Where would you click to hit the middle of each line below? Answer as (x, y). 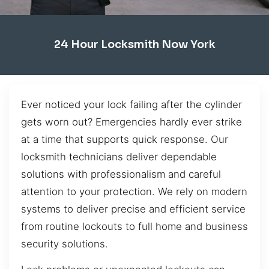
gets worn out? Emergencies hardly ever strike (131, 122)
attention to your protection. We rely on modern (134, 191)
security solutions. (65, 243)
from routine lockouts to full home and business (134, 226)
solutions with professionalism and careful (121, 174)
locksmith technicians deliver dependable (119, 156)
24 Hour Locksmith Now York (134, 45)
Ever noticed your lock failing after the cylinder (131, 104)
